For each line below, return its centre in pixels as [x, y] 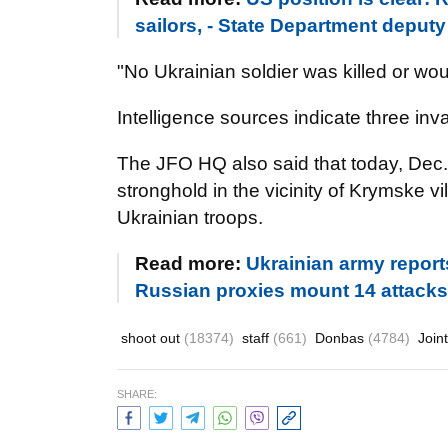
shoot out [152, 338]
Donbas [341, 338]
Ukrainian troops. [190, 217]
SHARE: [137, 394]
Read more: [190, 263]
